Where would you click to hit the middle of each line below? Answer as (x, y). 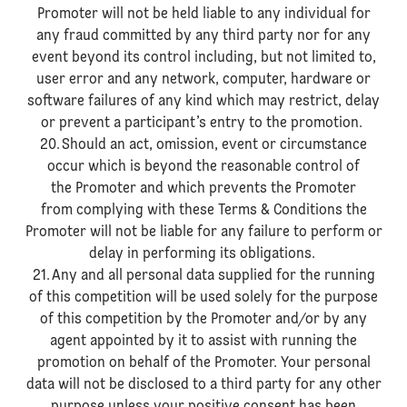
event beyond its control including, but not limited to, (203, 58)
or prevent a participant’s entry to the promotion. (203, 124)
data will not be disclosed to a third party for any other (203, 385)
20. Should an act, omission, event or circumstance (203, 145)
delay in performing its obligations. (203, 254)
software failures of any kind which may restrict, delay (203, 102)
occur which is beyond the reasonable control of (203, 167)
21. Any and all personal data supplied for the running (203, 276)
